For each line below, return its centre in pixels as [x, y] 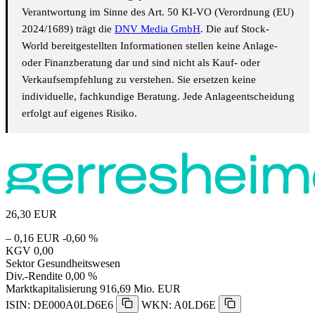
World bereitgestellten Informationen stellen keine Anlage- [150, 45]
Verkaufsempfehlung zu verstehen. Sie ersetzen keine [139, 79]
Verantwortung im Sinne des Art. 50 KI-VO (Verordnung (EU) [158, 12]
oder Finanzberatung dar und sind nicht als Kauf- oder [141, 62]
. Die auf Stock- [235, 28]
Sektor [20, 263]
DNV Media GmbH [157, 28]
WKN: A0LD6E [179, 304]
